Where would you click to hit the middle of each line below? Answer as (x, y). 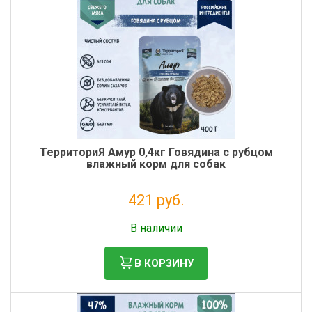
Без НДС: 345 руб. (156, 217)
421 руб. (156, 200)
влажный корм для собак (156, 164)
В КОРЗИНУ (164, 263)
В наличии (156, 228)
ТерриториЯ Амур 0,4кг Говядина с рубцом (156, 152)
